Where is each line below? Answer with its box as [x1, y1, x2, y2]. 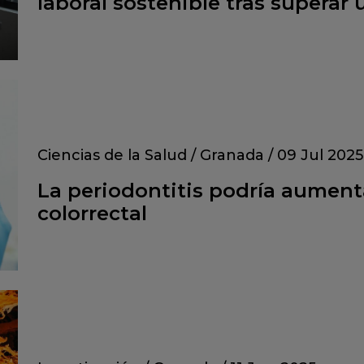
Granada [200, 145, 264, 164]
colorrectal [37, 201, 147, 225]
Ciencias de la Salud [37, 145, 187, 164]
